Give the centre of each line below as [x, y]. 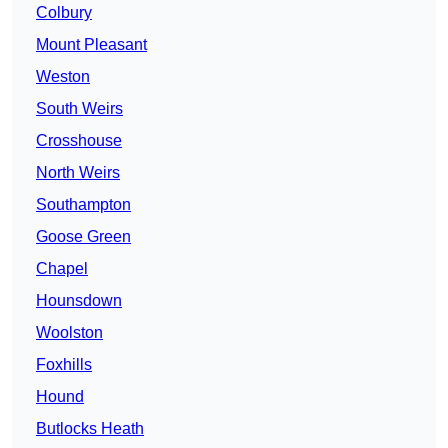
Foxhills [64, 365]
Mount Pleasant [91, 45]
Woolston [69, 333]
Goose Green [83, 237]
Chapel [62, 269]
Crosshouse [79, 141]
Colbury [64, 13]
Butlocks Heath [90, 429]
